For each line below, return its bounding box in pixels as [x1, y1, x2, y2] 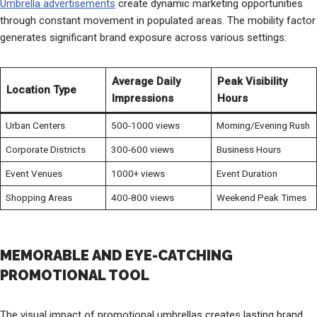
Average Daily [111, 74, 180, 88]
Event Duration [216, 167, 277, 179]
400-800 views [110, 191, 174, 203]
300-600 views [110, 143, 174, 155]
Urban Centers [5, 119, 65, 131]
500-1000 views [110, 119, 180, 131]
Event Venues [5, 167, 62, 179]
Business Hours [216, 143, 281, 155]
